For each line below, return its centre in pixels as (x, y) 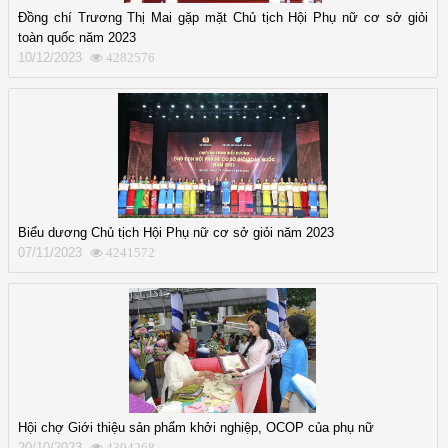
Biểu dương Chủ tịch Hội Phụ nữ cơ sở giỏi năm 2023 (176, 232)
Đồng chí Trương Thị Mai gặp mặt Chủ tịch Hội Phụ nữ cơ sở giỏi (223, 17)
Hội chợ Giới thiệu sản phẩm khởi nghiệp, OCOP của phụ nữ (196, 427)
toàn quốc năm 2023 (77, 37)
